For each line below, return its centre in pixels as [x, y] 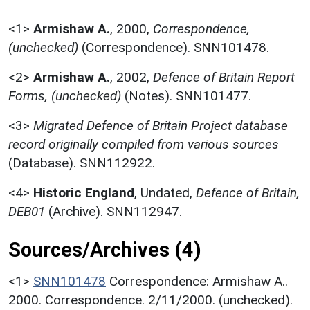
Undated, [168, 192]
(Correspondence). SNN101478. [174, 47]
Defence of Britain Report [224, 77]
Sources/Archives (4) [105, 249]
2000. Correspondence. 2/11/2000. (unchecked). [151, 300]
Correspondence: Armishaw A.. [199, 281]
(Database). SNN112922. [82, 163]
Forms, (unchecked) [65, 95]
